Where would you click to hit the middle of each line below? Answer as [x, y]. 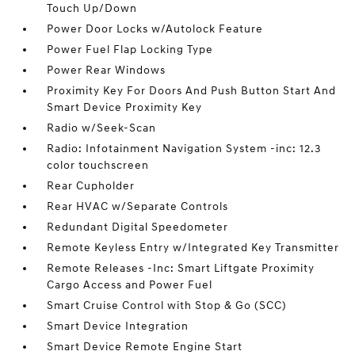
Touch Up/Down [92, 8]
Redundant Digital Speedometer [138, 227]
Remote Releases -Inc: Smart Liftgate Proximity [181, 268]
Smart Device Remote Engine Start [145, 347]
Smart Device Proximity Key [125, 107]
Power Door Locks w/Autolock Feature [155, 29]
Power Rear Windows [107, 70]
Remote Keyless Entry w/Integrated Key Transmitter [193, 248]
